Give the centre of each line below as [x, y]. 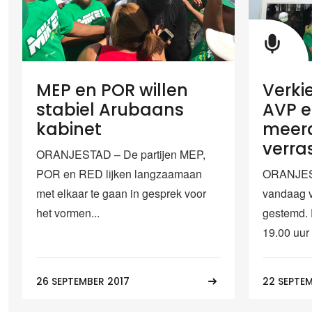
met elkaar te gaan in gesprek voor [121, 193]
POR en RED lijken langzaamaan [119, 173]
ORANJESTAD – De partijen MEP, [121, 154]
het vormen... [68, 212]
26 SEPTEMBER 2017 [83, 281]
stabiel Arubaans [110, 109]
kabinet [69, 129]
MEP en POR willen [112, 90]
